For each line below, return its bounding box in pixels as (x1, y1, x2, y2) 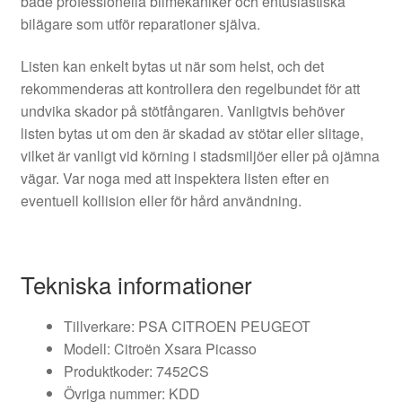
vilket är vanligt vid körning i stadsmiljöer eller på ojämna (20, 145, 380, 167)
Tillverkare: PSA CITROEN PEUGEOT (63, 315, 310, 336)
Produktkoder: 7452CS (63, 360, 209, 381)
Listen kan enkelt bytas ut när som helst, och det (20, 56, 324, 77)
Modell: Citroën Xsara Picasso (63, 337, 257, 359)
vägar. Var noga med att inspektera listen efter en (20, 168, 329, 189)
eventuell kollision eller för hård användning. (20, 190, 301, 212)
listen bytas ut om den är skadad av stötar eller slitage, (20, 123, 363, 144)
